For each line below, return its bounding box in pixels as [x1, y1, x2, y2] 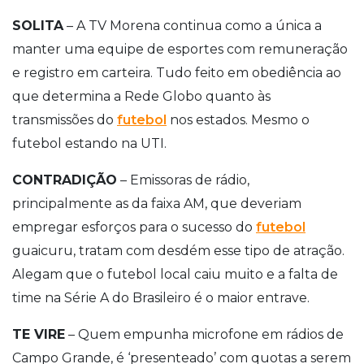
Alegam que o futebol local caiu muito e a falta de [12, 266, 338, 282]
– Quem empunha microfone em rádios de [65, 326, 344, 342]
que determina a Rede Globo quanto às [12, 88, 271, 104]
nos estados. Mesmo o [167, 111, 310, 128]
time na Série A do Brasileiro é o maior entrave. [12, 289, 310, 305]
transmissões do [12, 111, 117, 128]
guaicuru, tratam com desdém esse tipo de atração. [12, 242, 344, 258]
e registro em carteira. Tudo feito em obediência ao [12, 64, 341, 80]
